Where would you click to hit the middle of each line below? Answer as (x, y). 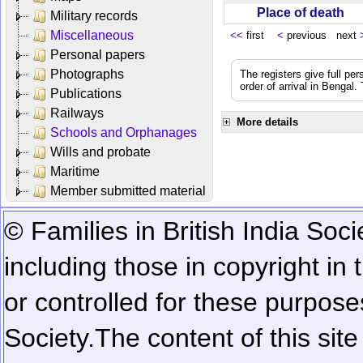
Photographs (87, 74)
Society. (49, 337)
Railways (77, 113)
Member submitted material (128, 190)
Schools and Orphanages (124, 132)
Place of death (304, 12)
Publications (86, 93)
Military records (94, 15)
